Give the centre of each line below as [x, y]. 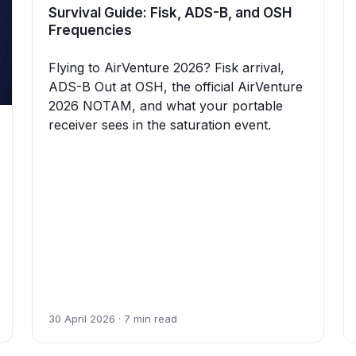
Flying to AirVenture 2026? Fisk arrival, [166, 68]
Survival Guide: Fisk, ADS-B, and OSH [170, 13]
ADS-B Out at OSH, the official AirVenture [176, 87]
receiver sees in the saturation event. [160, 125]
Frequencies [90, 31]
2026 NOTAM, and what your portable [166, 106]
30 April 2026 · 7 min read [113, 319]
